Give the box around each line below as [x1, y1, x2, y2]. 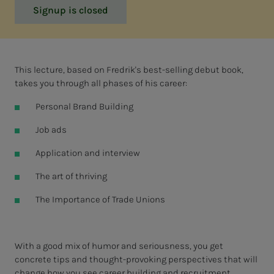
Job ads [35, 124, 67, 135]
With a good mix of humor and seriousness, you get [15, 240, 223, 251]
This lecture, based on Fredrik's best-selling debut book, [15, 64, 243, 75]
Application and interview [35, 147, 140, 158]
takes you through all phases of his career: [15, 77, 187, 89]
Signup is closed [33, 4, 108, 16]
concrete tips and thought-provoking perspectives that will [15, 253, 257, 265]
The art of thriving [35, 170, 107, 182]
